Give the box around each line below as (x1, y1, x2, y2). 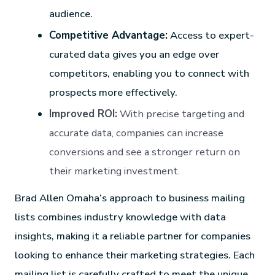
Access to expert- (168, 28, 255, 42)
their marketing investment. (49, 163, 180, 178)
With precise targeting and (117, 106, 245, 121)
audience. (49, 6, 93, 21)
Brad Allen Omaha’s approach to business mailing (15, 190, 246, 205)
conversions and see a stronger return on (49, 144, 241, 159)
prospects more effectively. (49, 85, 178, 99)
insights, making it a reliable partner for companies (15, 228, 251, 243)
